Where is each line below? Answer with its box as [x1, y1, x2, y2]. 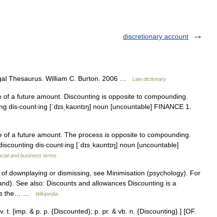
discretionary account [123, 32, 188, 40]
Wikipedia [35, 191, 58, 197]
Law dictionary [132, 76, 166, 82]
